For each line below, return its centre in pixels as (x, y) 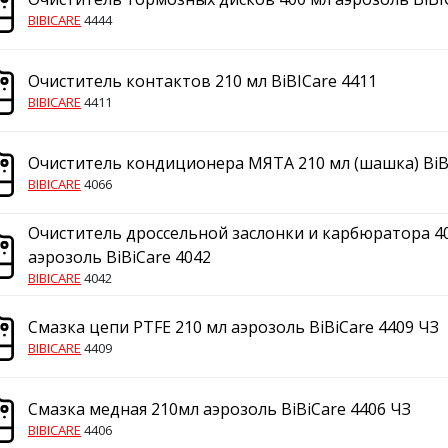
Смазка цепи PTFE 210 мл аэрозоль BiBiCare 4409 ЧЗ (233, 327)
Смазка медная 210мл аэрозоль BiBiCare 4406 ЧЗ (219, 409)
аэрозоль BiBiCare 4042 (119, 257)
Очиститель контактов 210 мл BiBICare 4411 (202, 81)
